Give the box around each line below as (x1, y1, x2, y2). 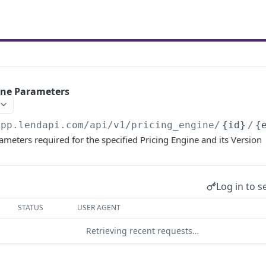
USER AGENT (77, 202, 121, 213)
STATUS (18, 202, 44, 213)
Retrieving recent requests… (86, 225, 199, 236)
